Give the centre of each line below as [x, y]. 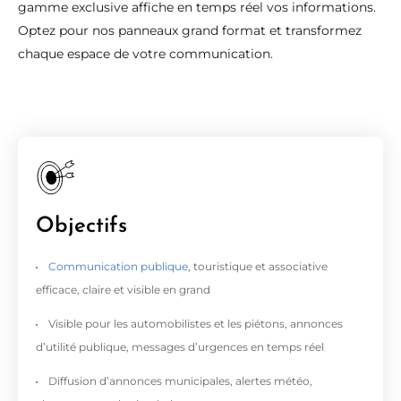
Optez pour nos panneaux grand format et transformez [190, 30]
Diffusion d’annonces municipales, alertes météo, [180, 381]
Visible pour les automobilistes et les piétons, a [172, 324]
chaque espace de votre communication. [145, 54]
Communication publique [118, 266]
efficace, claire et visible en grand [123, 290]
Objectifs [81, 222]
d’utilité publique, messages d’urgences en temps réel [180, 347]
